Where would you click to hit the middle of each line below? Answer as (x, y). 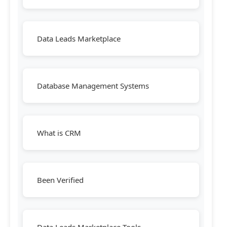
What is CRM (59, 133)
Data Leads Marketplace (79, 39)
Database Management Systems (93, 86)
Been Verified (60, 180)
